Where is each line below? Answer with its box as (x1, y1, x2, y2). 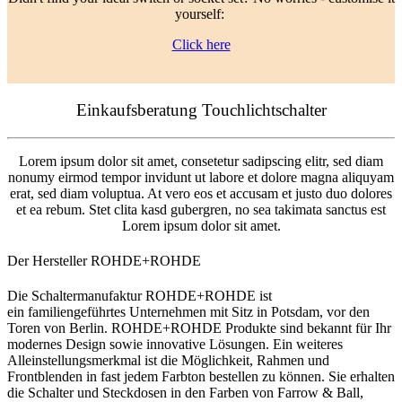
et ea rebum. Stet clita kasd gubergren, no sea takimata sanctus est (16, 201, 386, 217)
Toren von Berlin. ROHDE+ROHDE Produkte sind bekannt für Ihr (7, 320, 391, 336)
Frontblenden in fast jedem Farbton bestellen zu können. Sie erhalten (7, 369, 395, 385)
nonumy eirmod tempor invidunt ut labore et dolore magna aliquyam (8, 169, 394, 185)
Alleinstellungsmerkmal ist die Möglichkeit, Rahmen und (7, 353, 329, 369)
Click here (171, 37, 231, 53)
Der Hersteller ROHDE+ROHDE (7, 252, 201, 268)
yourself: (174, 6, 228, 22)
